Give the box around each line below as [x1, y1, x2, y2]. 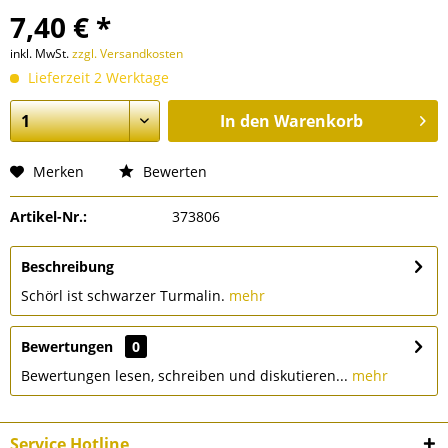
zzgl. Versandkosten [72, 45, 183, 62]
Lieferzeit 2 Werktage [24, 68, 169, 87]
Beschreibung [21, 257, 114, 276]
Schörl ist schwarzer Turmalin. [21, 286, 229, 305]
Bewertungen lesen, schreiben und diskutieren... [21, 366, 348, 385]
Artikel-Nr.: [10, 207, 87, 226]
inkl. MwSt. [10, 45, 72, 62]
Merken [33, 162, 84, 181]
